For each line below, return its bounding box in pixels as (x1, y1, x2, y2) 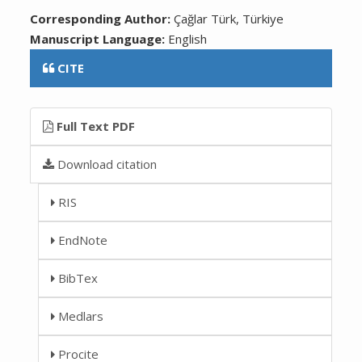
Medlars (55, 307, 104, 324)
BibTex (55, 269, 99, 286)
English (168, 30, 208, 47)
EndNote (55, 231, 108, 248)
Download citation (54, 155, 158, 172)
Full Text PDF (53, 117, 136, 134)
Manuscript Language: (30, 30, 169, 47)
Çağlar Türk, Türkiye (174, 10, 284, 27)
